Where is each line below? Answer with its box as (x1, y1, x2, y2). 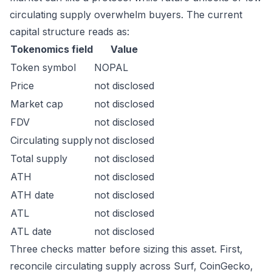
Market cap (10, 98, 63, 110)
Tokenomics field (10, 43, 93, 55)
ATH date (10, 189, 54, 201)
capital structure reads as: (10, 25, 129, 38)
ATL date (10, 225, 52, 237)
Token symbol (10, 61, 76, 73)
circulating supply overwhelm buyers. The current (10, 8, 242, 21)
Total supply (10, 152, 67, 165)
